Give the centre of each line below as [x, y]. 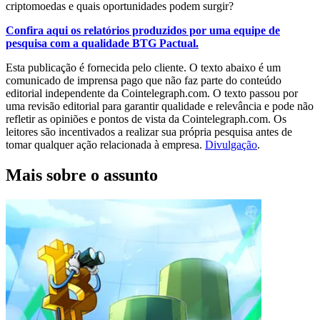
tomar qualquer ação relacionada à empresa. [105, 145]
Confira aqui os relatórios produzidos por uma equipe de [143, 31]
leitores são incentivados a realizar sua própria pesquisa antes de [149, 132]
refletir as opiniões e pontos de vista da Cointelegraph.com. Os [146, 119]
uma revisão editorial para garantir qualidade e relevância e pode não [160, 106]
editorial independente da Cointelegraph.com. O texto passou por [152, 94]
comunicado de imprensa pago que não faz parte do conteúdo [144, 81]
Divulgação [231, 145]
